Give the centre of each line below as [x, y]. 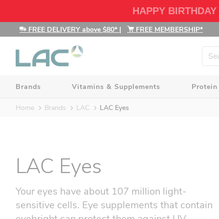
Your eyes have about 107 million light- [101, 191]
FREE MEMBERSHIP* [168, 29]
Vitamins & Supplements [116, 87]
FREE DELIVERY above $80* [73, 29]
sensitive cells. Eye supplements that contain [114, 205]
